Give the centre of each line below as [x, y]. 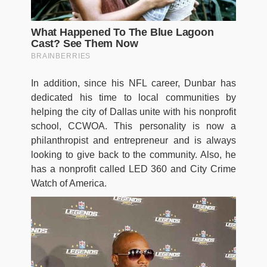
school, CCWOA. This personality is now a [133, 126]
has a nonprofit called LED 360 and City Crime [133, 169]
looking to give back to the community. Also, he [133, 154]
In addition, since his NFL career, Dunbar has [133, 83]
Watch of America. [69, 183]
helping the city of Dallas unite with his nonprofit [133, 111]
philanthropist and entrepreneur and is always [133, 140]
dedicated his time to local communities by [133, 97]
